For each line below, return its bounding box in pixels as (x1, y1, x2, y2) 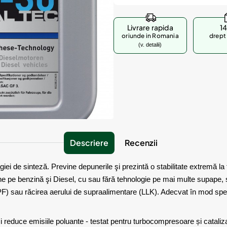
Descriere (69, 137, 108, 148)
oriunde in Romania (122, 32, 179, 40)
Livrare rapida (127, 23, 173, 32)
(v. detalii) (138, 42, 162, 48)
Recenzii (124, 137, 158, 148)
